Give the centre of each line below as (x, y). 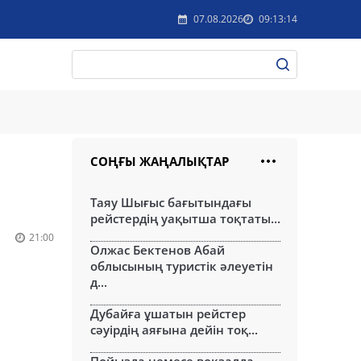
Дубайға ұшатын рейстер (168, 313)
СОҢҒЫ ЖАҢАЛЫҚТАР (160, 161)
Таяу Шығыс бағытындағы (171, 202)
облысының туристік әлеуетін (182, 266)
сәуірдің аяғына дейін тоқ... (174, 330)
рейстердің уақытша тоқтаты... (185, 218)
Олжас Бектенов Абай (158, 250)
